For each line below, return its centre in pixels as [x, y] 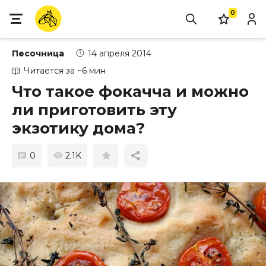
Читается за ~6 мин [65, 71]
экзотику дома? [78, 128]
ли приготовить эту [94, 110]
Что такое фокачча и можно [130, 91]
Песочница [38, 53]
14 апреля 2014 [120, 53]
